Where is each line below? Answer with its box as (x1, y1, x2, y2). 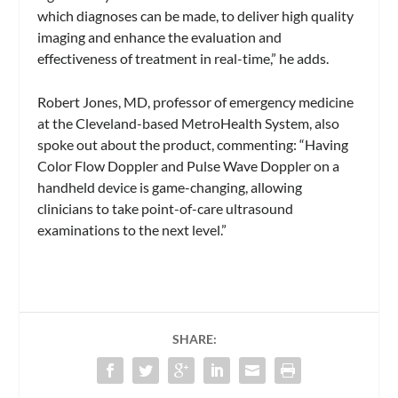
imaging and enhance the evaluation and (37, 28, 283, 45)
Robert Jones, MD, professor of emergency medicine (37, 93, 354, 111)
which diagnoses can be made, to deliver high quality (37, 6, 354, 24)
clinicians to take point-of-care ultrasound (37, 200, 294, 218)
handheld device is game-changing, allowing (37, 179, 303, 196)
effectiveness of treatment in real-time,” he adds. (37, 49, 332, 67)
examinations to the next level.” (37, 221, 227, 239)
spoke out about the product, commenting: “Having (37, 136, 349, 154)
